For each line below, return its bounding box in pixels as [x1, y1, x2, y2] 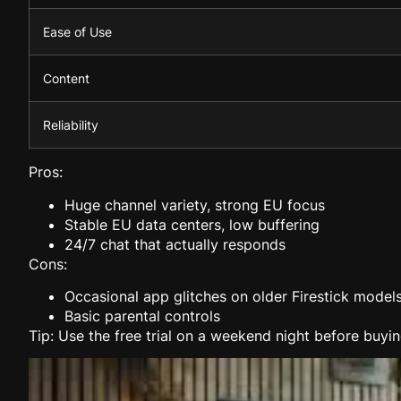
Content [43, 71, 90, 87]
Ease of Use [43, 24, 112, 40]
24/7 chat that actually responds [64, 235, 286, 253]
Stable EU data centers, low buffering [64, 215, 320, 234]
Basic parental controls [64, 307, 220, 326]
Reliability [43, 117, 98, 133]
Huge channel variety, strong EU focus [64, 195, 325, 214]
